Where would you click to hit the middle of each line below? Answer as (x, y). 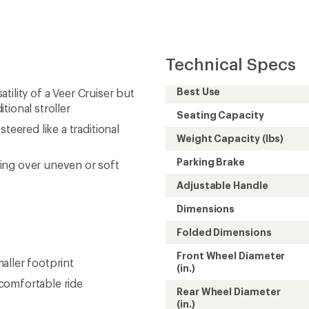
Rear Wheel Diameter (229, 291)
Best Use (199, 91)
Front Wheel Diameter (231, 256)
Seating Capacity (220, 115)
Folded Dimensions (224, 232)
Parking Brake (211, 162)
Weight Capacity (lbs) (230, 138)
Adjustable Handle (222, 185)
